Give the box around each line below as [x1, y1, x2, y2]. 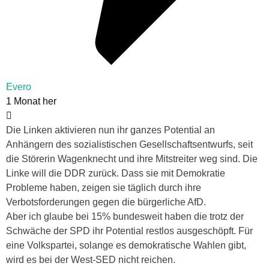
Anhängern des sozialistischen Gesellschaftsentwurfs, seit [6, 139, 253, 150]
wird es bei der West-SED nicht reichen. [6, 254, 175, 265]
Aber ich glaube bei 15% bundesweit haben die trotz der [6, 211, 244, 222]
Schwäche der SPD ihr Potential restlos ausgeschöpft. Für [6, 225, 253, 236]
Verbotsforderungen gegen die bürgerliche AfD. [6, 196, 206, 207]
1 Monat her [6, 95, 56, 106]
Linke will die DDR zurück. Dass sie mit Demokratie [6, 168, 225, 178]
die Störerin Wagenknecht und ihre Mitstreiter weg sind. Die [6, 153, 258, 164]
